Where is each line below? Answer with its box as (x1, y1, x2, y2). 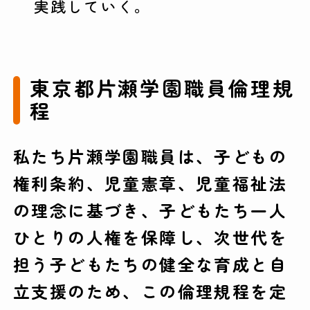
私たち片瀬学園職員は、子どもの (13, 143, 287, 168)
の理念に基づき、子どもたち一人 (13, 197, 287, 222)
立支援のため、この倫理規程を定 (13, 278, 287, 303)
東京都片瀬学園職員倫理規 (29, 73, 295, 102)
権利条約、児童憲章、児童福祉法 (13, 170, 287, 195)
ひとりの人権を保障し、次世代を (13, 224, 287, 249)
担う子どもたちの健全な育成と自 (13, 251, 287, 276)
